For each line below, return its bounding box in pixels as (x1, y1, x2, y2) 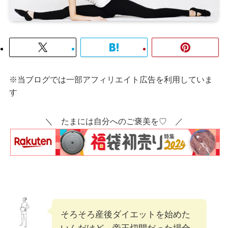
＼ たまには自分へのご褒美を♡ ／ (45, 117, 183, 126)
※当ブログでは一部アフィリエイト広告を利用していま (9, 74, 213, 84)
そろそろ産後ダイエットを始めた (60, 209, 190, 219)
